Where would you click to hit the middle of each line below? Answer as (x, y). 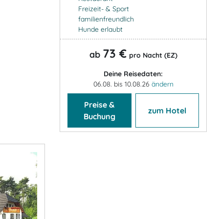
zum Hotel (167, 110)
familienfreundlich (106, 19)
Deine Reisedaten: (133, 74)
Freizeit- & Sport (103, 9)
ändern (162, 84)
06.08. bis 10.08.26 (122, 84)
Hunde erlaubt (100, 29)
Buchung (99, 116)
